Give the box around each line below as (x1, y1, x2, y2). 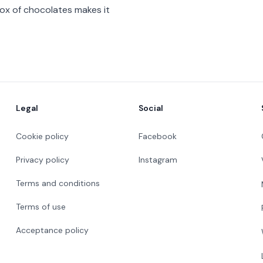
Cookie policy (15, 131, 69, 141)
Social (138, 103, 163, 113)
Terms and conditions (15, 178, 100, 188)
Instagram (138, 154, 177, 165)
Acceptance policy (15, 225, 89, 235)
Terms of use (15, 201, 66, 212)
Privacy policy (15, 154, 69, 165)
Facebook (138, 131, 177, 141)
